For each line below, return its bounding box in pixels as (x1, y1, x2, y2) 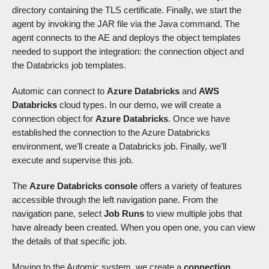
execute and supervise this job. (12, 155, 133, 166)
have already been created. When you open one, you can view (12, 222, 255, 233)
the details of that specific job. (12, 236, 127, 247)
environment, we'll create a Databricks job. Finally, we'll (12, 141, 226, 152)
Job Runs (104, 208, 144, 219)
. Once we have (168, 113, 230, 124)
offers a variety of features (138, 181, 242, 192)
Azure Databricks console (29, 181, 138, 192)
